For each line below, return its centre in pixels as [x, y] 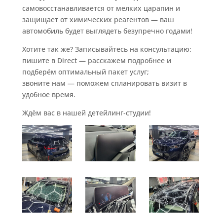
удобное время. [49, 95]
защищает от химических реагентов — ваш [98, 20]
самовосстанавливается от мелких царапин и [101, 8]
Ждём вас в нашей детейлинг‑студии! [86, 113]
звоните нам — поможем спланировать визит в [104, 83]
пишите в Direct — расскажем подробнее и [96, 61]
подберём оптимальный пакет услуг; [85, 72]
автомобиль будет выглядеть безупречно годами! [107, 31]
